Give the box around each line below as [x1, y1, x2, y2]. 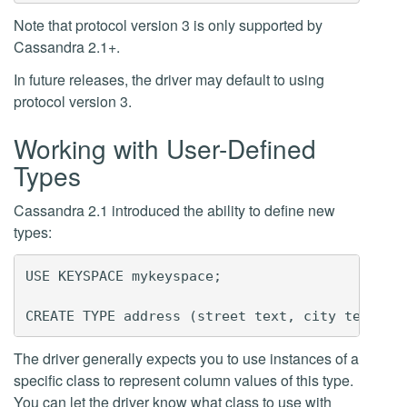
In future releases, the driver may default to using [14, 69, 324, 90]
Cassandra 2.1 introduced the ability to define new [14, 200, 335, 221]
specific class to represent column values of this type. [14, 370, 353, 391]
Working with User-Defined [14, 130, 316, 166]
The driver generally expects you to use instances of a [14, 348, 359, 369]
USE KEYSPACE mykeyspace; [25, 267, 222, 284]
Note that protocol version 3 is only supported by [14, 15, 323, 35]
